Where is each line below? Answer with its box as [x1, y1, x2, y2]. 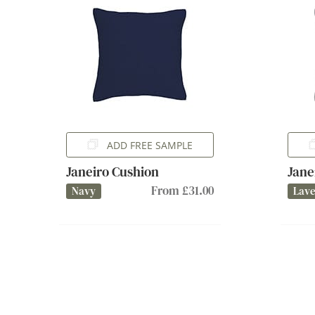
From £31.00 [151, 182, 214, 199]
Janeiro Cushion [66, 162, 159, 181]
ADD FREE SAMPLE [107, 138, 193, 152]
